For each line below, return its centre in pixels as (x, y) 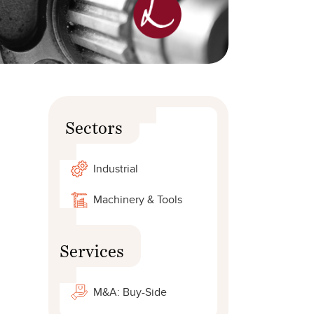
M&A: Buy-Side (130, 292)
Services (92, 245)
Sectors (94, 122)
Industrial (116, 169)
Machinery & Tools (138, 199)
